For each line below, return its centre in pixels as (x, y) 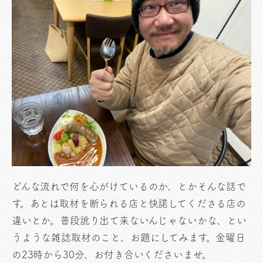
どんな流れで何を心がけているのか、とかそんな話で (129, 187)
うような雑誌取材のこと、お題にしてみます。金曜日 (129, 238)
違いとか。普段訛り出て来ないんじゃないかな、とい (129, 221)
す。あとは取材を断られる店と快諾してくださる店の (129, 204)
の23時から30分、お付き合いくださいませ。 (112, 255)
